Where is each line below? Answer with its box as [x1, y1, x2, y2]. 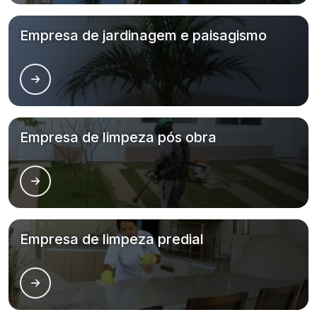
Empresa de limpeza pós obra [20, 129, 217, 146]
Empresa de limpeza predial [20, 231, 204, 248]
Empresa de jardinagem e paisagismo [20, 27, 267, 44]
